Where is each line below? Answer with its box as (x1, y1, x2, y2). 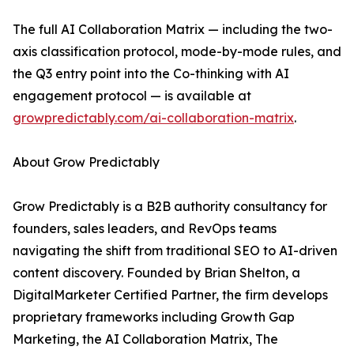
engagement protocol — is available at (13, 88, 251, 104)
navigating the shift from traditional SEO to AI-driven (13, 243, 337, 259)
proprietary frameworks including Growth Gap (13, 309, 295, 326)
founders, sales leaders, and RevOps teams (13, 220, 277, 237)
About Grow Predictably (13, 154, 160, 171)
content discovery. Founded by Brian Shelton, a (13, 265, 300, 281)
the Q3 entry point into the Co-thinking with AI (13, 66, 289, 82)
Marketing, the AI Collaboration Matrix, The (13, 331, 278, 348)
